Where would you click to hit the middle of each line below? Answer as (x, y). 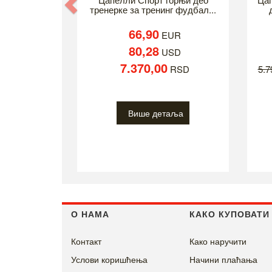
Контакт (86, 241)
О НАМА (90, 214)
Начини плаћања (223, 260)
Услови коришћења (109, 260)
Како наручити (218, 241)
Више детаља (156, 113)
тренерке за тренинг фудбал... (153, 10)
